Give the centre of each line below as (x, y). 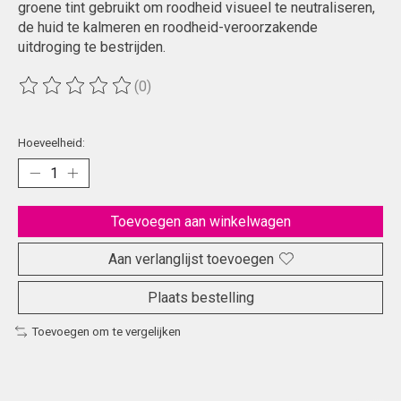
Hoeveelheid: (51, 142)
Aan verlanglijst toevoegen (191, 259)
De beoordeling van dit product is (124, 94)
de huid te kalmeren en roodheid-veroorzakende (168, 28)
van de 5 (265, 94)
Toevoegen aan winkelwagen (200, 221)
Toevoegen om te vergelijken (106, 331)
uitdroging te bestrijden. (92, 47)
